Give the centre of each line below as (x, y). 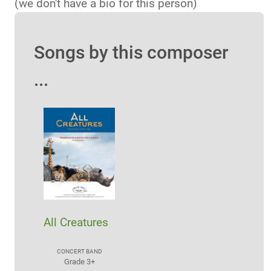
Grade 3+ (79, 262)
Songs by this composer (131, 52)
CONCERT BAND (79, 252)
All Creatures (76, 223)
